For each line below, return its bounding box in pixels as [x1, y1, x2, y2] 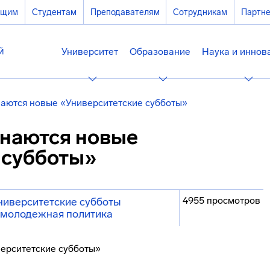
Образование [130, 46, 191, 57]
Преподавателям [90, 7, 160, 17]
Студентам [31, 7, 77, 17]
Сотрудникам [173, 7, 228, 17]
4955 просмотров [183, 195, 260, 206]
